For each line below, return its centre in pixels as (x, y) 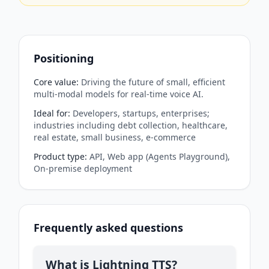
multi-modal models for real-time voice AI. (119, 94)
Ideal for (51, 113)
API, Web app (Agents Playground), (160, 156)
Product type (59, 156)
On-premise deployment (83, 168)
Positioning (64, 58)
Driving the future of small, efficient (153, 82)
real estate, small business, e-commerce (115, 137)
